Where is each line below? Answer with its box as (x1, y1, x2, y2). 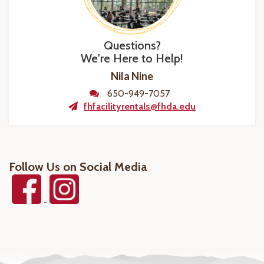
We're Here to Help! (81, 51, 183, 66)
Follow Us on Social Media (9, 160, 147, 174)
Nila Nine (111, 70, 153, 83)
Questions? (103, 38, 161, 53)
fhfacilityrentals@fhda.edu (84, 101, 196, 113)
